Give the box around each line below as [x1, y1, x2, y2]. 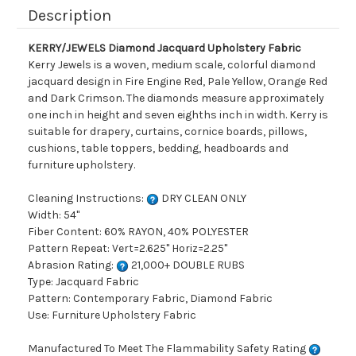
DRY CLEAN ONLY [159, 192, 246, 206]
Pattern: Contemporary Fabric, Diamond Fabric [28, 292, 273, 306]
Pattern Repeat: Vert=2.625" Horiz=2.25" [28, 242, 227, 256]
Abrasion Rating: [28, 258, 116, 273]
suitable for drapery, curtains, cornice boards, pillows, [28, 125, 307, 139]
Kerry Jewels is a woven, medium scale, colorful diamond [28, 58, 315, 72]
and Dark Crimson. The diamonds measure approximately [28, 91, 324, 106]
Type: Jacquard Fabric [28, 275, 139, 289]
